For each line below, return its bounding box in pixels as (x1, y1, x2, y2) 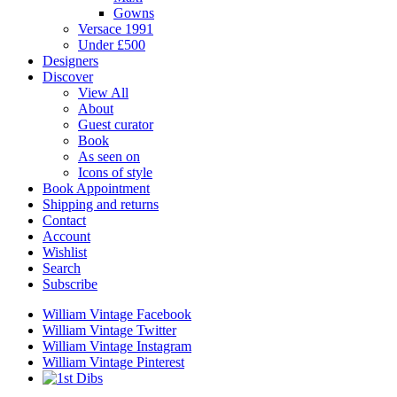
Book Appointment (43, 181, 150, 196)
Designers (43, 53, 98, 68)
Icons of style (78, 165, 152, 180)
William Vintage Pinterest (43, 354, 184, 370)
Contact (43, 213, 86, 228)
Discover (43, 69, 93, 84)
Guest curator (78, 117, 153, 132)
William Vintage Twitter (43, 323, 176, 338)
